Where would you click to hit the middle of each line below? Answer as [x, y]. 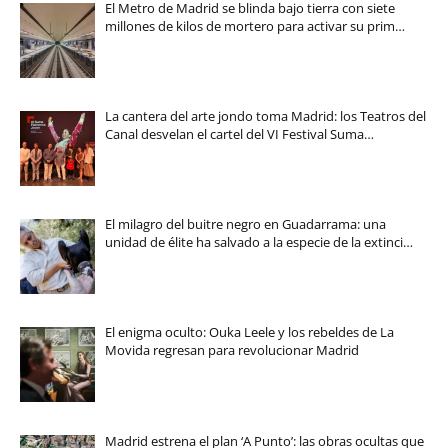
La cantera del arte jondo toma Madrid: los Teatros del [265, 116]
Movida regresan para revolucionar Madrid [231, 350]
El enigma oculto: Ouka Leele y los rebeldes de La [249, 332]
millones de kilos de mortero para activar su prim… [254, 25]
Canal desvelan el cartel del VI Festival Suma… [239, 134]
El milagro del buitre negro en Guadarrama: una [245, 224]
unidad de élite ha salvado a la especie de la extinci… [258, 242]
